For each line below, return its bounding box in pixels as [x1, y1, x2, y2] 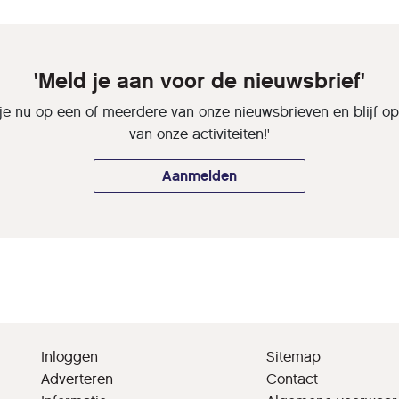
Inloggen [41, 347, 98, 365]
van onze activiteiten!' [129, 125, 270, 142]
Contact [266, 370, 319, 387]
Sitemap [266, 347, 322, 365]
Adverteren [41, 370, 113, 387]
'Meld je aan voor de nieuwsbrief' [34, 67, 365, 94]
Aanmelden [162, 167, 237, 184]
